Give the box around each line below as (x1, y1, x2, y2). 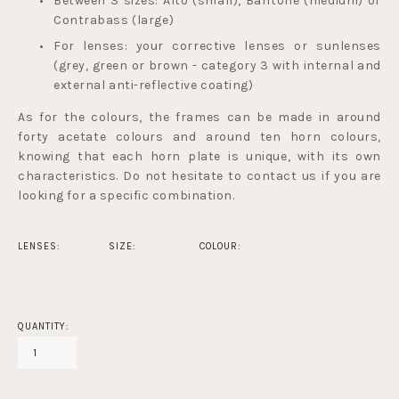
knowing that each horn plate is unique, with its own (18, 148, 381, 164)
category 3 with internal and (200, 57, 381, 73)
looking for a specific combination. (18, 187, 235, 203)
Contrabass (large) (53, 12, 175, 28)
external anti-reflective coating (53, 77, 248, 93)
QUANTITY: (18, 321, 69, 333)
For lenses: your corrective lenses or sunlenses (53, 37, 381, 53)
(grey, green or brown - (53, 57, 201, 73)
